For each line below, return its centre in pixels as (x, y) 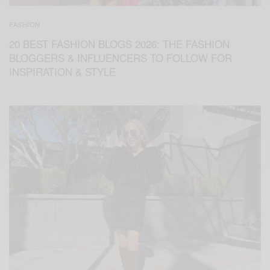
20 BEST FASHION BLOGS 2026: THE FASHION (119, 43)
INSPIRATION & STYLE (62, 71)
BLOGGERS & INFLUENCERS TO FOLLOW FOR (121, 57)
